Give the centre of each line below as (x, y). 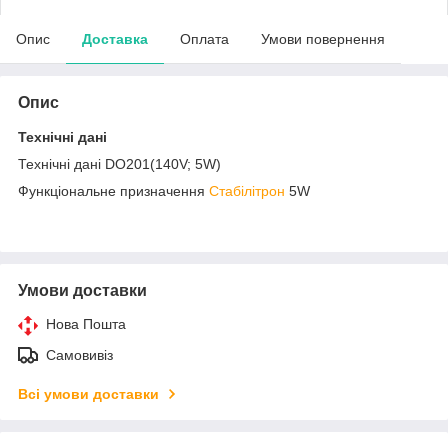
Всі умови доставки (88, 393)
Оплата (204, 38)
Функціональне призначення (113, 190)
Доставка (115, 38)
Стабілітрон (247, 190)
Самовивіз (79, 354)
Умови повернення (323, 38)
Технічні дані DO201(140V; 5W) (119, 163)
